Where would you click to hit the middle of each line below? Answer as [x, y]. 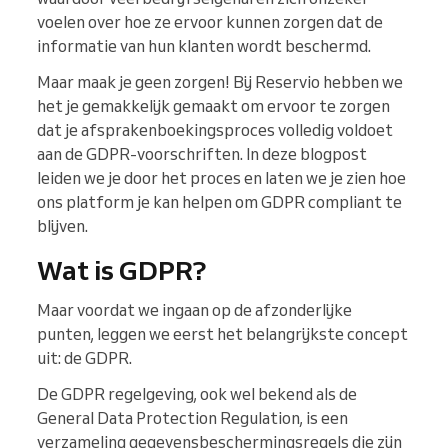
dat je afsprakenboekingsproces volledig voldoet [215, 130]
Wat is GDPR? [121, 270]
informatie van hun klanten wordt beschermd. [204, 46]
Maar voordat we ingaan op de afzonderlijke [194, 310]
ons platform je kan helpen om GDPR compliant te [219, 202]
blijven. [62, 226]
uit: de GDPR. [86, 358]
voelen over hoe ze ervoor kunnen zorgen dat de [210, 22]
